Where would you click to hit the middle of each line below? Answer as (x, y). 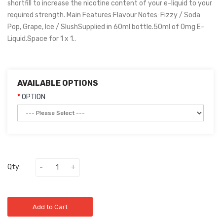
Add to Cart (50, 207)
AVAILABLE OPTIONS (58, 83)
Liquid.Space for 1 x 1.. (42, 39)
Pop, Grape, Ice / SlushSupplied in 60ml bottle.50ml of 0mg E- (106, 27)
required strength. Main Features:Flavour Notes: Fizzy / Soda (104, 15)
